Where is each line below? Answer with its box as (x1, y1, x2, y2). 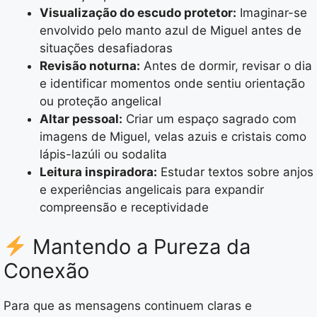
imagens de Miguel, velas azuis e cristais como (40, 129, 306, 144)
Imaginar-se (236, 6, 307, 21)
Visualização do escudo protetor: (40, 6, 236, 21)
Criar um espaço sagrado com (122, 112, 296, 127)
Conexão (4, 258, 89, 283)
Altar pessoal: (40, 112, 122, 127)
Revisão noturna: (40, 59, 140, 74)
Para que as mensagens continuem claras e (4, 298, 252, 313)
